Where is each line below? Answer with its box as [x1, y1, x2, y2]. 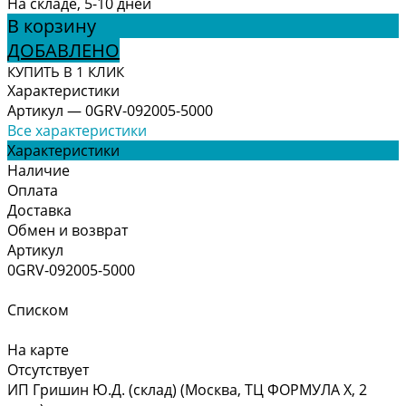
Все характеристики [7, 120, 147, 140]
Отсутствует [7, 359, 89, 380]
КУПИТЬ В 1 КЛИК [7, 62, 124, 81]
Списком [7, 299, 69, 320]
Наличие [7, 159, 70, 180]
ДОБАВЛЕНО [7, 37, 120, 63]
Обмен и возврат [7, 219, 128, 240]
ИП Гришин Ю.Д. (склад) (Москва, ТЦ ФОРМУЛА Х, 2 [7, 379, 367, 400]
